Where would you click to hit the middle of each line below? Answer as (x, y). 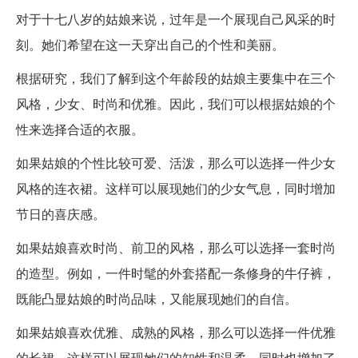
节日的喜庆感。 (61, 214)
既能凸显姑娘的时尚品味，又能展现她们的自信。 (157, 299)
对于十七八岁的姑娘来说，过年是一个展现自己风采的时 (176, 19)
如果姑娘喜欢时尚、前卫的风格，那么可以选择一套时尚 (176, 248)
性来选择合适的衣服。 (80, 129)
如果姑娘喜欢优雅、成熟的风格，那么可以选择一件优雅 (176, 332)
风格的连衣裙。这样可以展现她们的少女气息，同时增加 (176, 189)
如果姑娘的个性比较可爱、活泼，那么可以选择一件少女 (176, 163)
